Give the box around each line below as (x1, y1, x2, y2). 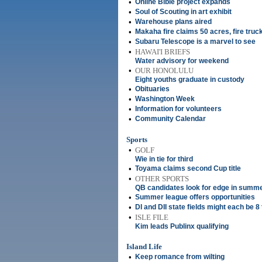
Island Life (126, 242, 162, 251)
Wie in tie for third (135, 155, 193, 163)
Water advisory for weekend (135, 57, 229, 65)
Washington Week (135, 95, 195, 103)
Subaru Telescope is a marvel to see (135, 37, 256, 46)
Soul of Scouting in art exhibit (135, 8, 232, 16)
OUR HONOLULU (135, 66, 194, 75)
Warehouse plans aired (135, 18, 212, 26)
